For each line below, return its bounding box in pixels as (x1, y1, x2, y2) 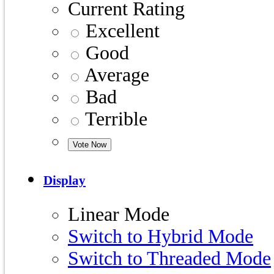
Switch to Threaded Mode (68, 248, 271, 270)
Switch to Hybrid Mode (68, 226, 253, 248)
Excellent (81, 20, 160, 42)
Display (43, 173, 86, 188)
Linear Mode (68, 204, 169, 226)
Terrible (81, 108, 147, 130)
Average (81, 64, 149, 86)
